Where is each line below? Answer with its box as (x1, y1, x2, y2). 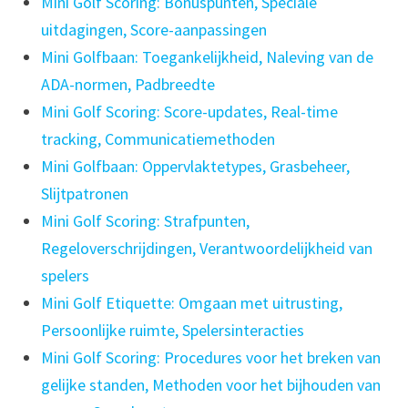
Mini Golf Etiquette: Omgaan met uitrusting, (40, 292, 342, 314)
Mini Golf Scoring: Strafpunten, (40, 210, 250, 232)
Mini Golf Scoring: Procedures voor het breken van (40, 347, 381, 369)
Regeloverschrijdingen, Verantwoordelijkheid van (40, 238, 372, 260)
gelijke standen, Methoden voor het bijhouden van (40, 374, 381, 396)
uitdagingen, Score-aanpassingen (40, 19, 267, 41)
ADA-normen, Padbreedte (40, 74, 215, 96)
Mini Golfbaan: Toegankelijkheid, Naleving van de (40, 46, 373, 68)
